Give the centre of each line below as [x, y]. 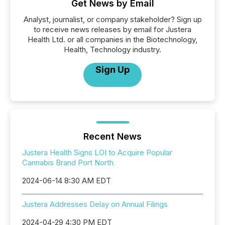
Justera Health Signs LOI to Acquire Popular [97, 152]
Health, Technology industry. [113, 49]
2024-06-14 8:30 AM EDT [67, 181]
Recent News [113, 136]
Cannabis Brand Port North [68, 162]
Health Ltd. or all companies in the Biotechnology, [113, 39]
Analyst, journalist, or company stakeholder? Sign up [113, 19]
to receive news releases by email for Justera [113, 29]
